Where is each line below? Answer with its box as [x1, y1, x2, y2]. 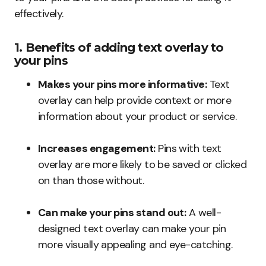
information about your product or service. [38, 109, 237, 124]
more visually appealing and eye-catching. [38, 237, 233, 252]
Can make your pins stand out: [38, 205, 186, 220]
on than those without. [38, 173, 144, 188]
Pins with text [155, 141, 221, 156]
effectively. [14, 7, 64, 21]
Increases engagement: [38, 141, 156, 156]
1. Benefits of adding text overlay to [14, 40, 224, 55]
